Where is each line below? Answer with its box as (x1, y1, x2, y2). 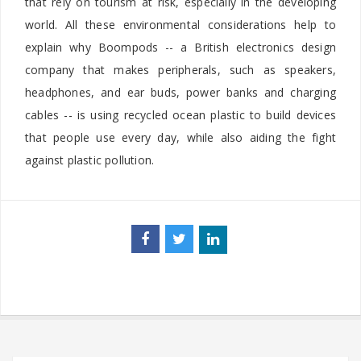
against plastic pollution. (25, 152, 155, 168)
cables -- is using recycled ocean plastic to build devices (25, 107, 336, 123)
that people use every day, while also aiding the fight (25, 130, 336, 146)
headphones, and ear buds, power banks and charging (25, 85, 336, 101)
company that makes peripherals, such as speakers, (25, 62, 336, 78)
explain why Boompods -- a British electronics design (25, 39, 336, 56)
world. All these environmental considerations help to (25, 17, 336, 33)
